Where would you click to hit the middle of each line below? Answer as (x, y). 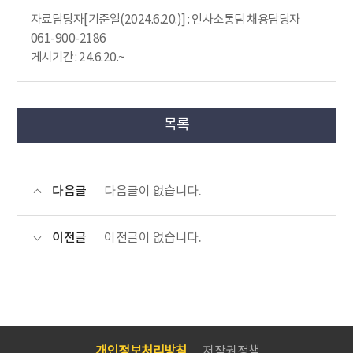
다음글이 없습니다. (152, 192)
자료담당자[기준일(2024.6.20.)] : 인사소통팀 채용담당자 (165, 20)
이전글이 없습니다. (152, 238)
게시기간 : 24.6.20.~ (78, 58)
